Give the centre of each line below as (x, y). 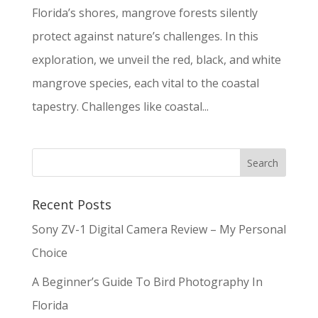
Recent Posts (71, 204)
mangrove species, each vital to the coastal (145, 83)
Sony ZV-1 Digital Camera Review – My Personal (159, 229)
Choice (49, 252)
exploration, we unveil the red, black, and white (156, 59)
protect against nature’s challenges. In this (145, 36)
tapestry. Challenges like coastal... (120, 106)
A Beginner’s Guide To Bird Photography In (147, 281)
